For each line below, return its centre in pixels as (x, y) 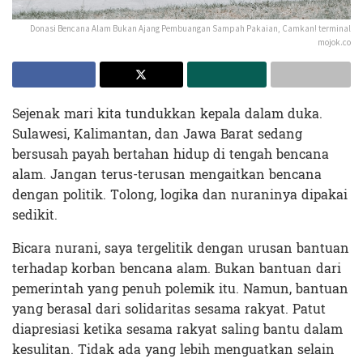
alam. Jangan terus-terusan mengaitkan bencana (167, 174)
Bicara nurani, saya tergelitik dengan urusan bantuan (181, 248)
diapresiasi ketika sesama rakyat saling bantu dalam (177, 329)
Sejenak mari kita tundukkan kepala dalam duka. (167, 113)
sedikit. (35, 215)
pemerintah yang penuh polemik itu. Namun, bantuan (180, 288)
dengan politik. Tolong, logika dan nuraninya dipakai (180, 194)
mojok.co (334, 42)
